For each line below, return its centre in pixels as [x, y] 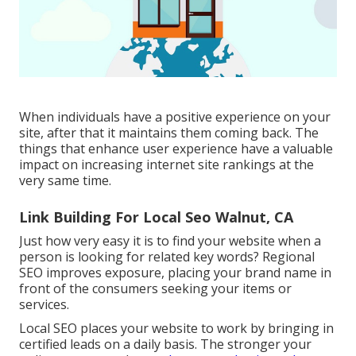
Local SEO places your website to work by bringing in [176, 328]
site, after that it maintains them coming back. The [169, 132]
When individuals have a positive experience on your [175, 116]
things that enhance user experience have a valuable [176, 148]
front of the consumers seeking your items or [155, 288]
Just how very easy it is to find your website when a [170, 240]
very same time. [65, 180]
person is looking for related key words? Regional [167, 256]
